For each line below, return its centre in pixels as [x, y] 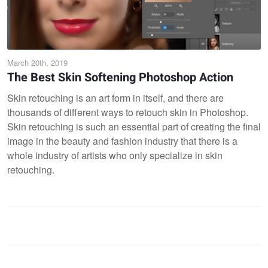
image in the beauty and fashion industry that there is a [122, 141]
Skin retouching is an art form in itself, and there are [115, 98]
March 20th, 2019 [37, 62]
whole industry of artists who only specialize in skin [115, 155]
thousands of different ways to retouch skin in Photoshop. [128, 112]
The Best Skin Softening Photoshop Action [120, 77]
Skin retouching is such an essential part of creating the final [134, 126]
